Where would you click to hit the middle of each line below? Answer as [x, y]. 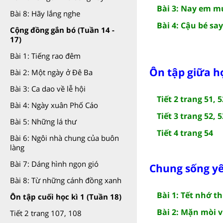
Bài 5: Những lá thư [43, 121]
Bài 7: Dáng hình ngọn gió [54, 164]
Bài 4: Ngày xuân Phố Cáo [54, 105]
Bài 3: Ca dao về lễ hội [48, 89]
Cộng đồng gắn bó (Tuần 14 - [62, 30]
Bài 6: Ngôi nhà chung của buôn [64, 138]
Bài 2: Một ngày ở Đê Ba [51, 72]
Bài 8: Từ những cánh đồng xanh [66, 180]
